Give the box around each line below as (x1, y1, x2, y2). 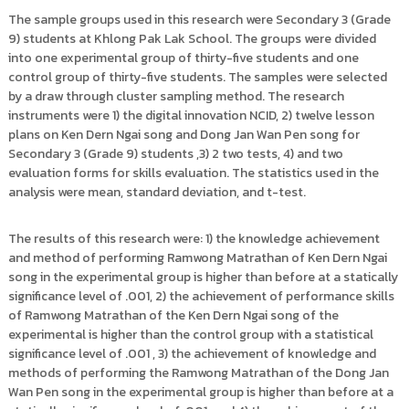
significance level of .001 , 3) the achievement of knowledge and (7, 344, 376, 363)
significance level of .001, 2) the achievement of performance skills (7, 287, 394, 306)
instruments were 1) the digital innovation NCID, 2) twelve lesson (7, 106, 374, 125)
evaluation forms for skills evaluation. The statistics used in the (7, 163, 379, 183)
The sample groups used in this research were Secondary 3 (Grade (7, 10, 391, 29)
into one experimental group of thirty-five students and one (7, 48, 359, 68)
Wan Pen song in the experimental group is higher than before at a (7, 383, 393, 402)
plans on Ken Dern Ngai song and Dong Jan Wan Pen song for (7, 125, 360, 144)
